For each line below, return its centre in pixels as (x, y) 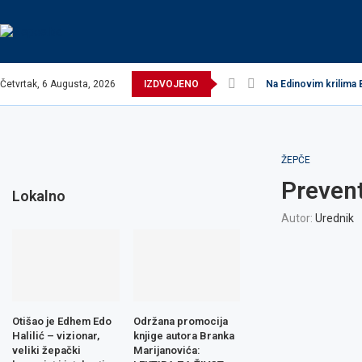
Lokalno (39, 196)
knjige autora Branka (183, 335)
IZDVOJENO (171, 84)
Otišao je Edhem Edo (62, 321)
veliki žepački (46, 350)
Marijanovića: (166, 350)
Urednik (334, 218)
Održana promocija (180, 321)
